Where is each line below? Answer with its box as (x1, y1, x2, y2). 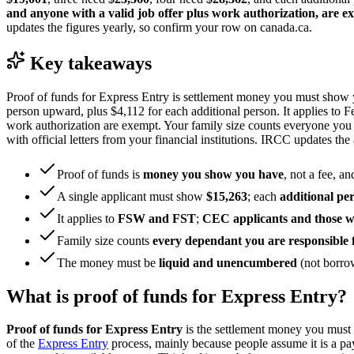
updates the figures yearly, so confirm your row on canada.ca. (6, 20, 312, 34)
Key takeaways (30, 52, 152, 73)
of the (6, 337, 38, 351)
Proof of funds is (57, 167, 143, 181)
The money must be (57, 255, 159, 269)
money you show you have (143, 167, 284, 181)
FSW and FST (118, 211, 196, 225)
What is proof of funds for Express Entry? (6, 285, 347, 307)
